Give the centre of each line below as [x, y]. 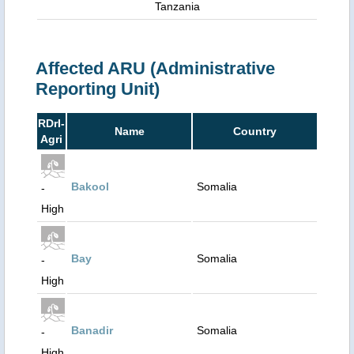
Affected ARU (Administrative [155, 68]
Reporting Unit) [98, 89]
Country [255, 131]
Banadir [92, 330]
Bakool [90, 186]
